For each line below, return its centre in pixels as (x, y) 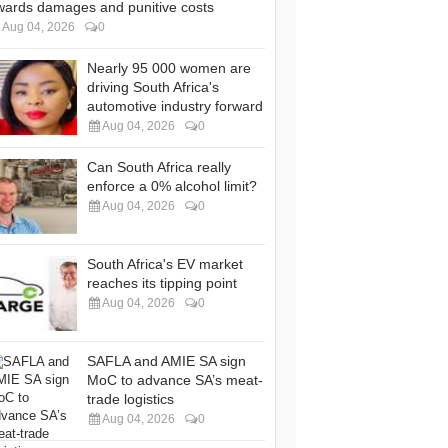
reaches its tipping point (162, 283)
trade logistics (130, 399)
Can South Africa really (159, 167)
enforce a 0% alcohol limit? (172, 186)
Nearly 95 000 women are (169, 68)
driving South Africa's (153, 87)
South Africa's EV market (165, 264)
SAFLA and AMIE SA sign (166, 361)
